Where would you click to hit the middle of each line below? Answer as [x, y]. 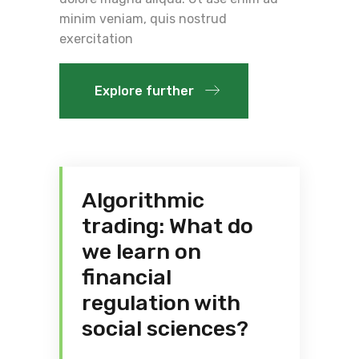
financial [127, 277]
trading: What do [167, 226]
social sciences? [165, 328]
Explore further [144, 91]
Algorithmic [143, 200]
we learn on [141, 251]
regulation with [161, 303]
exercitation [96, 39]
